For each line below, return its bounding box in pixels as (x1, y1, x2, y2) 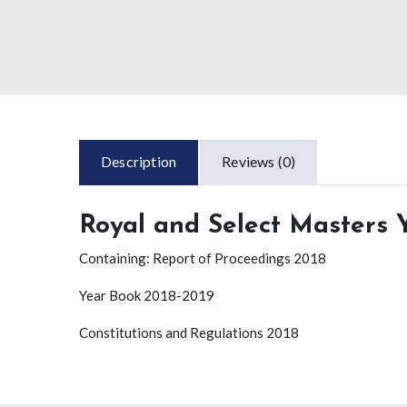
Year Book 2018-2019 (79, 286, 214, 303)
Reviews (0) (222, 152, 296, 170)
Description (101, 152, 177, 170)
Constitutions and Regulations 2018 (79, 323, 299, 341)
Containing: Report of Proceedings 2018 (79, 249, 326, 266)
